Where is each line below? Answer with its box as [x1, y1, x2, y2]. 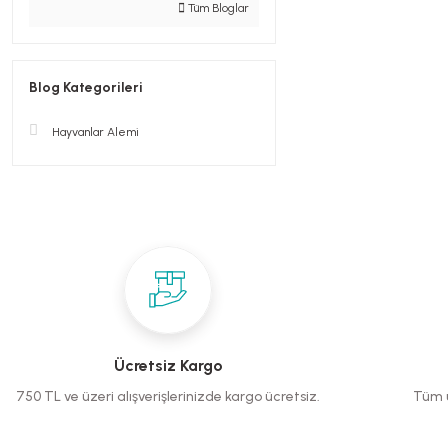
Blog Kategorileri [29, 79, 143, 96]
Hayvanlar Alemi [52, 125, 139, 139]
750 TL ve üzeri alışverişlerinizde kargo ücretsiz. [16, 388, 320, 405]
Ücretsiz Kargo [113, 356, 223, 375]
